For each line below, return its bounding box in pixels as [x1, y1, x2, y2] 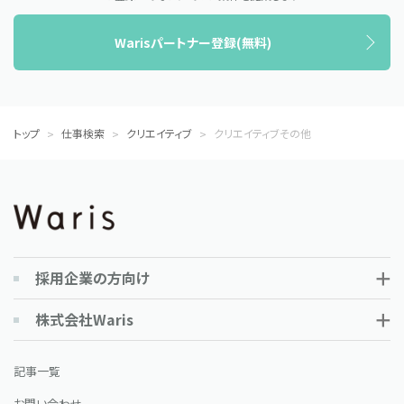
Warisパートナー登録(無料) [115, 32, 271, 51]
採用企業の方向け [35, 267, 150, 289]
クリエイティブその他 [214, 125, 311, 142]
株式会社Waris [35, 308, 133, 331]
